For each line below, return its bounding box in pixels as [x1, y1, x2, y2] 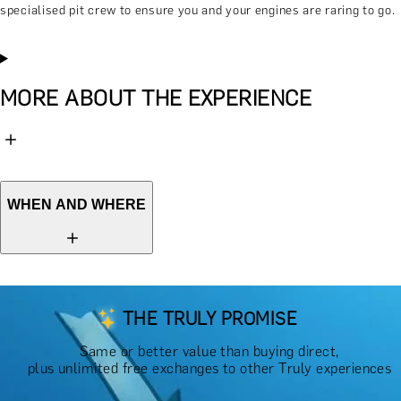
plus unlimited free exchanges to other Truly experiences [27, 359, 392, 377]
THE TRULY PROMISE [122, 307, 298, 329]
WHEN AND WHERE [7, 197, 146, 213]
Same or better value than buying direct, [80, 342, 339, 360]
